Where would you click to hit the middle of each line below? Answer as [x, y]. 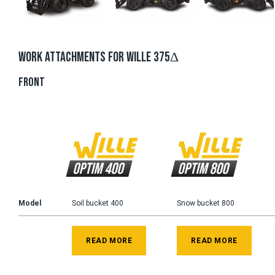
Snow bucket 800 [206, 203]
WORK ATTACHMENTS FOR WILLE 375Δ [99, 58]
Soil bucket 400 [98, 203]
